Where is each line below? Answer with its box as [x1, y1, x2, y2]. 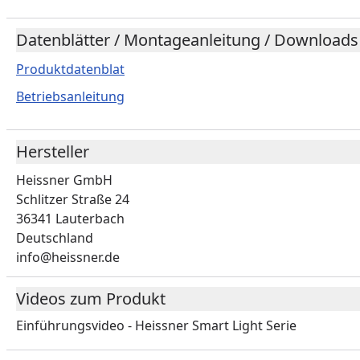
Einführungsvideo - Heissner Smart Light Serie [16, 317, 297, 334]
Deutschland [16, 229, 93, 247]
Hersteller [16, 141, 89, 162]
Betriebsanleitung [16, 88, 125, 105]
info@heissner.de [16, 248, 120, 266]
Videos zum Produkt [16, 288, 166, 309]
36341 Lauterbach [16, 210, 125, 227]
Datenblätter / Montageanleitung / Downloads [16, 29, 358, 51]
